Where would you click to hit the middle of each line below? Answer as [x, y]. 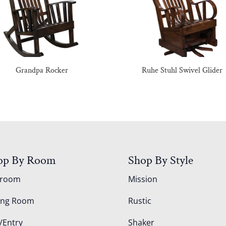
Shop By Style [160, 160]
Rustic [139, 201]
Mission [143, 179]
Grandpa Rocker [42, 70]
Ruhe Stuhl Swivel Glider [182, 70]
